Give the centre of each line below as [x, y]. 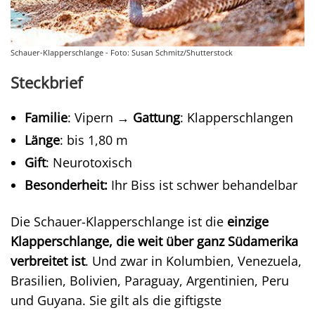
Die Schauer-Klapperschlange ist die [119, 221]
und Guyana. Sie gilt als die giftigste [116, 300]
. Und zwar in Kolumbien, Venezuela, [193, 261]
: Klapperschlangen [237, 117]
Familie [46, 117]
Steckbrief [46, 82]
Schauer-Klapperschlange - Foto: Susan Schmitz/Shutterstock [122, 52]
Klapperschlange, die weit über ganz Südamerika [154, 241]
